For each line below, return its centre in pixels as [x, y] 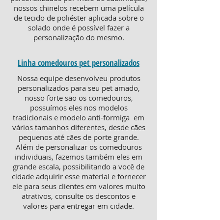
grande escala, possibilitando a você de [79, 166]
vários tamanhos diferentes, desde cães [79, 127]
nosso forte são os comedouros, [79, 98]
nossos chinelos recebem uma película [79, 8]
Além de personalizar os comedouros [79, 147]
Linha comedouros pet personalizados [79, 63]
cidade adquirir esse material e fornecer [79, 176]
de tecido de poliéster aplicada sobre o [79, 18]
